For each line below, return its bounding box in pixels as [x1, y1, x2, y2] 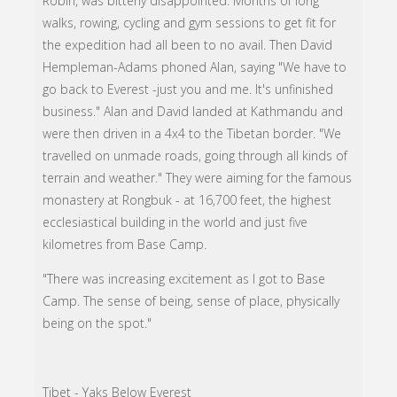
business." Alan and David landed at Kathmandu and [43, 103, 344, 121]
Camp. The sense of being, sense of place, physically [43, 292, 340, 310]
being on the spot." [43, 315, 152, 332]
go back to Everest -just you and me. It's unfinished [43, 81, 334, 98]
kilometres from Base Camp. [43, 236, 207, 253]
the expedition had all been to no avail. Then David [43, 36, 333, 54]
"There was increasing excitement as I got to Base [43, 270, 326, 288]
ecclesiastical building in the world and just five [43, 214, 308, 231]
